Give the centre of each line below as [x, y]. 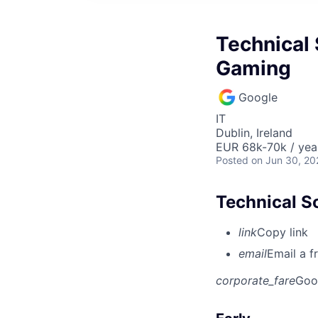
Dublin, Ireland [254, 133]
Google [258, 97]
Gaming [253, 68]
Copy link [283, 232]
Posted [232, 160]
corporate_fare [256, 280]
